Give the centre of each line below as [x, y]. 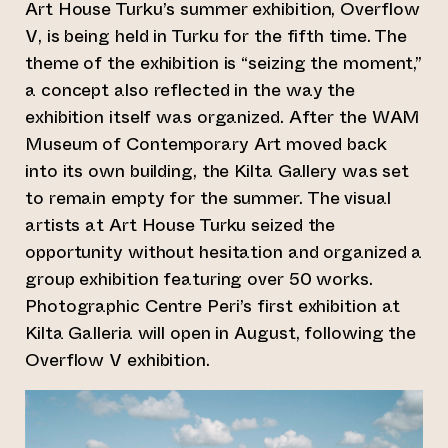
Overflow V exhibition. [117, 360]
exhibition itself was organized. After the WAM [223, 117]
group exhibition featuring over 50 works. [199, 279]
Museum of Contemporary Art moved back [206, 144]
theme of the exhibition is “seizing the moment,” [224, 63]
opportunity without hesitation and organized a [224, 252]
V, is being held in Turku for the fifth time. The [216, 36]
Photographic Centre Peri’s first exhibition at [213, 306]
